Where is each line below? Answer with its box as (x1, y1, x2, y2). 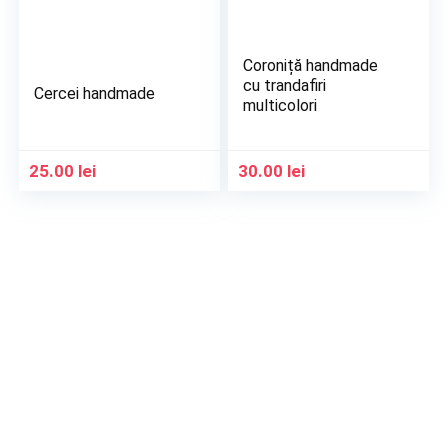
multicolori (243, 96, 318, 115)
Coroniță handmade (243, 56, 379, 75)
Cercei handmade (34, 84, 156, 103)
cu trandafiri (243, 76, 327, 95)
